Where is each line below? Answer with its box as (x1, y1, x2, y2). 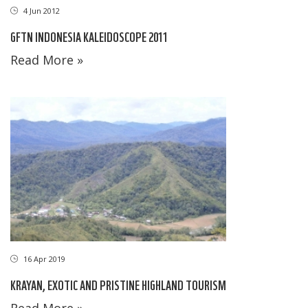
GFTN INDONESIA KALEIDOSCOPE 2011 (10, 27, 168, 45)
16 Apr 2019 (21, 253, 65, 264)
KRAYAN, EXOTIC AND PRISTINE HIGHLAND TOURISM (10, 275, 226, 293)
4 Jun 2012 (21, 5, 60, 16)
